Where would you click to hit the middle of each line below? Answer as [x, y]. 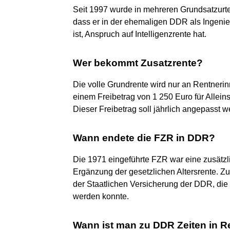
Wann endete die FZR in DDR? [144, 138]
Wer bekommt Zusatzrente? [138, 63]
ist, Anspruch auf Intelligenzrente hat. [140, 34]
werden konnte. [101, 196]
